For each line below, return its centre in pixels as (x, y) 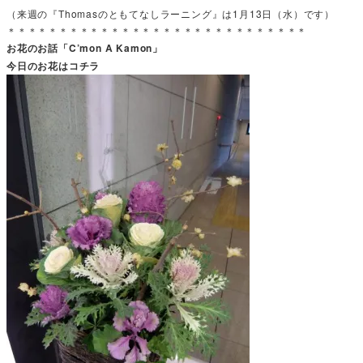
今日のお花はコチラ (53, 65)
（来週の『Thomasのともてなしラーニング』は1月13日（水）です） (171, 13)
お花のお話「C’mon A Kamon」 (85, 47)
